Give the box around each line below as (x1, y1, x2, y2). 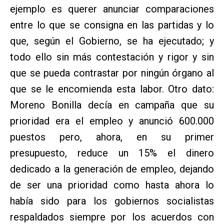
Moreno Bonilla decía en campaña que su (10, 98, 214, 111)
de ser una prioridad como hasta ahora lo (10, 178, 214, 191)
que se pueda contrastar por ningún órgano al (10, 66, 214, 79)
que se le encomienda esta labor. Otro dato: (10, 82, 214, 95)
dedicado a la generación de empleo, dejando (10, 162, 214, 175)
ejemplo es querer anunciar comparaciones (10, 2, 214, 15)
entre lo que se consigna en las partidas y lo (10, 18, 214, 31)
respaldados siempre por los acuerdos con (10, 210, 214, 223)
